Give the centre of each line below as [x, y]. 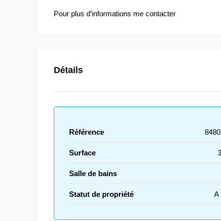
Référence [87, 132]
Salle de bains [93, 173]
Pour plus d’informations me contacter [115, 13]
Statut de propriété [101, 194]
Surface [82, 152]
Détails [68, 70]
